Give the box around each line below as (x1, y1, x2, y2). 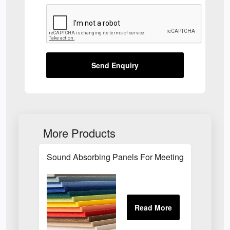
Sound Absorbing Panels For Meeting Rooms (47, 151, 213, 163)
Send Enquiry (91, 60, 139, 71)
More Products (43, 125, 116, 141)
